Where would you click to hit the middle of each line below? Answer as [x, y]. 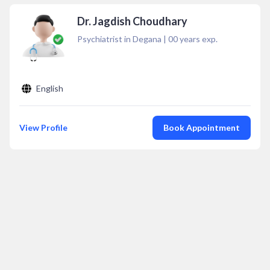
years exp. [198, 39]
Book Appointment [202, 127]
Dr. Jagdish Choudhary [132, 21]
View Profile [43, 127]
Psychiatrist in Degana [119, 39]
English [50, 88]
